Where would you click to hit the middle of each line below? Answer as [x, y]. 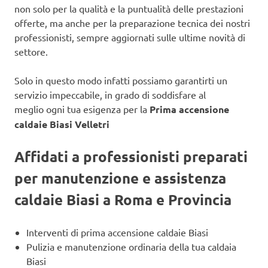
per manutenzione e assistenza [120, 178]
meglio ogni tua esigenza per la [82, 109]
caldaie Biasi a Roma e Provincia [123, 199]
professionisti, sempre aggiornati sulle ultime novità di [130, 37]
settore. [31, 51]
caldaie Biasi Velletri [62, 124]
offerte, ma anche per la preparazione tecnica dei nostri [132, 22]
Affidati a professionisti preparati [131, 156]
